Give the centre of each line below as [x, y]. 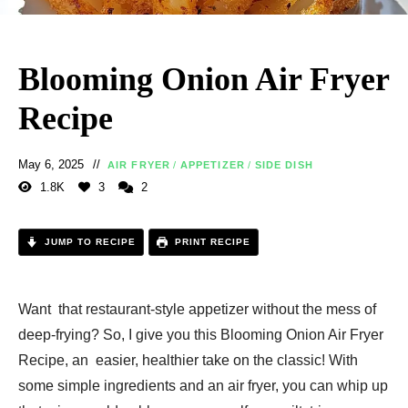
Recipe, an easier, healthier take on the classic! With [188, 361]
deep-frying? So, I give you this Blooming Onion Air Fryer [201, 335]
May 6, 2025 [51, 165]
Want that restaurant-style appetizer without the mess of [197, 310]
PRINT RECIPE [211, 242]
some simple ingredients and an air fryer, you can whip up [203, 386]
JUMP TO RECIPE [88, 242]
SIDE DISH [284, 165]
